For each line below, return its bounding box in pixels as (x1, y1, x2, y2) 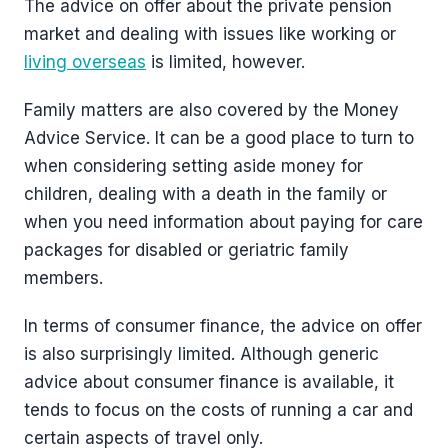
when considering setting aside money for (24, 156, 363, 177)
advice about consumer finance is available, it (24, 372, 394, 393)
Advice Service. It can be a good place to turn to (24, 128, 414, 149)
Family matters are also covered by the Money (24, 100, 399, 121)
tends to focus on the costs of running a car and (24, 400, 413, 421)
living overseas (24, 52, 146, 73)
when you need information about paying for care (24, 212, 423, 233)
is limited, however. (146, 52, 305, 73)
